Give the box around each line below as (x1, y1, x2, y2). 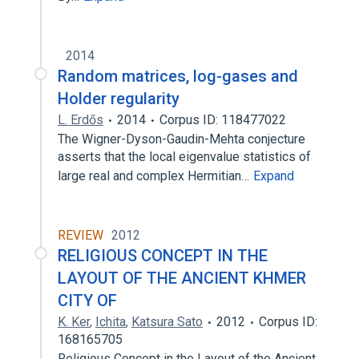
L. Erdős (58, 112, 103, 127)
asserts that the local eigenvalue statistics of (58, 149, 311, 164)
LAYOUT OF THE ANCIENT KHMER (58, 268, 306, 288)
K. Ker (58, 314, 90, 329)
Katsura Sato (131, 314, 203, 329)
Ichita (95, 314, 126, 329)
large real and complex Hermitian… (58, 168, 252, 184)
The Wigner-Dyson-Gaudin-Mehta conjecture (58, 131, 305, 147)
